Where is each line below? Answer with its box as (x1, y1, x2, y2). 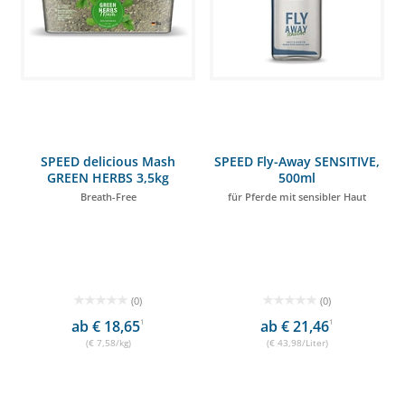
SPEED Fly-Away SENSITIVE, (214, 153, 380, 170)
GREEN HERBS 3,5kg (47, 169, 169, 186)
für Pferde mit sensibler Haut (228, 190, 366, 203)
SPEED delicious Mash (41, 153, 175, 170)
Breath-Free (80, 190, 137, 203)
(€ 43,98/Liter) (266, 336, 328, 349)
